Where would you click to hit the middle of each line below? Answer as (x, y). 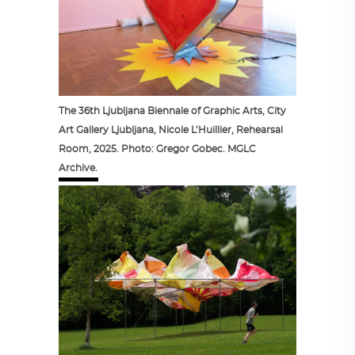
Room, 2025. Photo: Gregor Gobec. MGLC (157, 149)
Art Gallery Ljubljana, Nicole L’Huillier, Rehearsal (171, 130)
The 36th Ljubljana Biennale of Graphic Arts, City (172, 111)
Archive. (78, 168)
